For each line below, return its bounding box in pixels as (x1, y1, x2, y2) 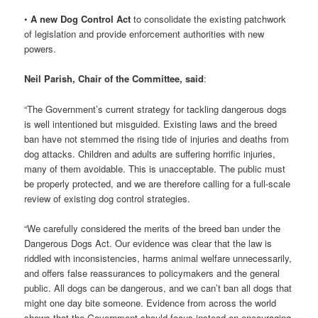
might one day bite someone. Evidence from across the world (24, 295, 277, 309)
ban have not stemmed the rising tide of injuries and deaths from (24, 131, 290, 146)
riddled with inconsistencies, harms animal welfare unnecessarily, (24, 251, 292, 265)
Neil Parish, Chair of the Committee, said (24, 72, 204, 86)
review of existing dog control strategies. (24, 191, 191, 205)
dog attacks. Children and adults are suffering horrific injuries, (24, 146, 276, 160)
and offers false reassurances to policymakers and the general (24, 265, 280, 280)
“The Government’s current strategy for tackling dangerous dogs (24, 102, 287, 116)
